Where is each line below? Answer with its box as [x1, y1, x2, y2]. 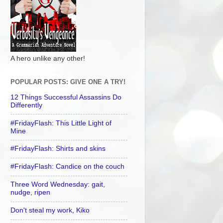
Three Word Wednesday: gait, [10, 181, 105, 189]
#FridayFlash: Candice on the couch [10, 163, 124, 171]
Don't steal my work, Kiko [10, 207, 90, 215]
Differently [10, 101, 42, 109]
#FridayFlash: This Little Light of [10, 119, 111, 127]
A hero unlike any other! [10, 54, 85, 62]
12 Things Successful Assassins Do [10, 93, 121, 101]
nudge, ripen [10, 189, 50, 197]
